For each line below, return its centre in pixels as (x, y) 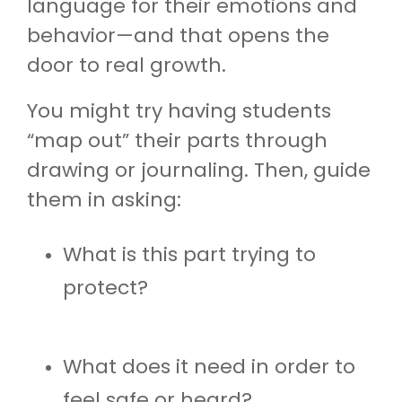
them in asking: (104, 199)
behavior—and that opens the (178, 35)
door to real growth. (127, 65)
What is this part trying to (189, 254)
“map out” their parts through (177, 140)
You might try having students (179, 110)
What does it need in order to (209, 366)
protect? (105, 287)
